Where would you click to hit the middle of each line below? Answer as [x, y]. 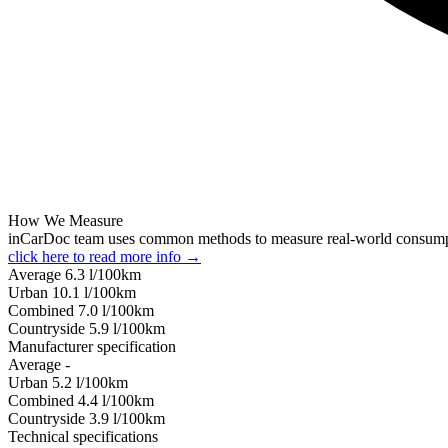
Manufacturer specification [92, 346]
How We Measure [65, 220]
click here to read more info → [104, 256]
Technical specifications [83, 436]
